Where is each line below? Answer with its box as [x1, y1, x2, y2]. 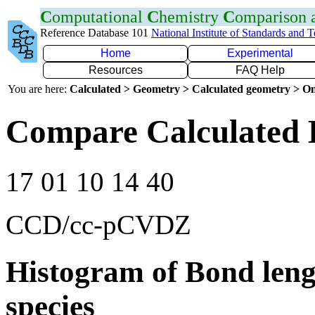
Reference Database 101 [40, 27, 151, 39]
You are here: [8, 83, 70, 95]
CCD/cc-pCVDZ [6, 209, 191, 240]
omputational [52, 8, 147, 26]
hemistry [159, 8, 223, 26]
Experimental [227, 47, 293, 59]
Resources [88, 64, 143, 76]
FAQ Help [236, 64, 285, 76]
